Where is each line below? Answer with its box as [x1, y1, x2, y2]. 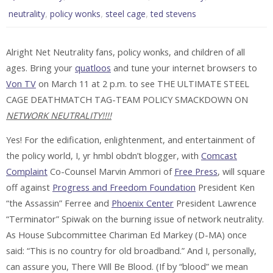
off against [6, 182, 52, 194]
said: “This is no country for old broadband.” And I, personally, [6, 245, 257, 257]
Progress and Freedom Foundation [52, 182, 196, 194]
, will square [218, 166, 265, 178]
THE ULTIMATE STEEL [157, 77, 249, 90]
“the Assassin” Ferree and [6, 197, 112, 210]
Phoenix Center [112, 197, 174, 210]
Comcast [201, 150, 237, 162]
